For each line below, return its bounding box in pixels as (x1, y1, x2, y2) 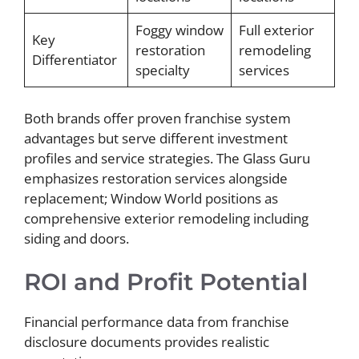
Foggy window (135, 21, 224, 40)
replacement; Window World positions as (24, 188, 278, 208)
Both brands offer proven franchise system (24, 108, 291, 127)
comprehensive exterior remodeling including (24, 208, 309, 228)
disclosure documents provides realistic (24, 333, 269, 352)
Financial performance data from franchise (24, 313, 289, 332)
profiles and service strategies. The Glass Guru (24, 148, 310, 167)
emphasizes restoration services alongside (24, 168, 288, 188)
